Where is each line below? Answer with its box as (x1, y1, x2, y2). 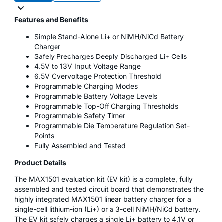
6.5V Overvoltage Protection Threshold (34, 71, 161, 80)
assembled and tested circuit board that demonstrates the (14, 184, 204, 193)
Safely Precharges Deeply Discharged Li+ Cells (34, 52, 187, 60)
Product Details (14, 158, 66, 166)
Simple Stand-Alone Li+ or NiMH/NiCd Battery (34, 32, 184, 41)
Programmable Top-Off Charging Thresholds (34, 101, 178, 110)
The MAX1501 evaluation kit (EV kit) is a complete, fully (14, 174, 193, 183)
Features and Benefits (14, 15, 88, 24)
